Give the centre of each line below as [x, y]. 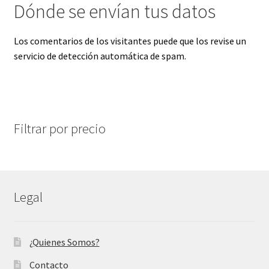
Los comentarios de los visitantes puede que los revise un [130, 41]
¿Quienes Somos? [64, 242]
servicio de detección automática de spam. [100, 56]
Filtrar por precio [59, 129]
